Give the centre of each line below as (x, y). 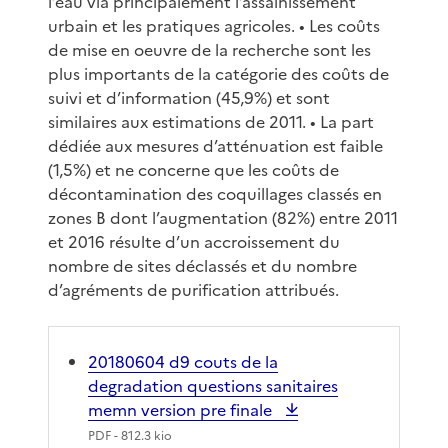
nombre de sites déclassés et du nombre (202, 265)
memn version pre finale (182, 409)
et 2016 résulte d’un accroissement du (194, 241)
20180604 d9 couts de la (183, 361)
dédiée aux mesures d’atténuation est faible (215, 145)
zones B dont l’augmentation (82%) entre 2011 (223, 217)
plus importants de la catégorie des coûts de (218, 73)
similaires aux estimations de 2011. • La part (211, 121)
